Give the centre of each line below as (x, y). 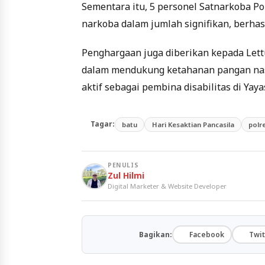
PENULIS (123, 165)
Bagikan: (155, 234)
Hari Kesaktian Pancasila (193, 124)
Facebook (206, 234)
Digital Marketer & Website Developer (167, 186)
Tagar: (103, 124)
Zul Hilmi (126, 176)
